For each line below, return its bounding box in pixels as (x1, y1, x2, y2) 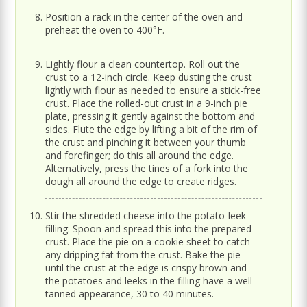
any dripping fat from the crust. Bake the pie (45, 247, 241, 261)
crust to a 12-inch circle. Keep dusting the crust (45, 70, 253, 84)
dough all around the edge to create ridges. (45, 174, 237, 188)
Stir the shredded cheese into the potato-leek (45, 208, 247, 222)
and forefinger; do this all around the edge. (45, 148, 234, 162)
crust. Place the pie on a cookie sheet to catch (45, 234, 251, 248)
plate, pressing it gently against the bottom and (45, 109, 256, 123)
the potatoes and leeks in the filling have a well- (45, 273, 256, 287)
